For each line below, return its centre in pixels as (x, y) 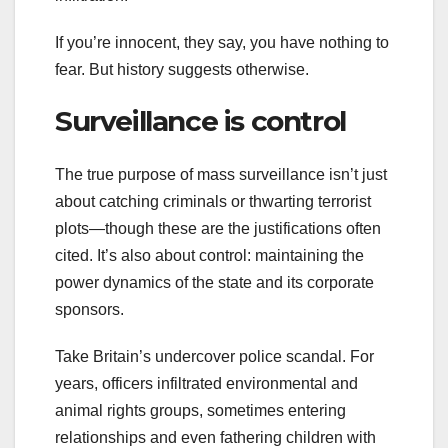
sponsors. (93, 310)
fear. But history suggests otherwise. (186, 70)
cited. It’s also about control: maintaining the (209, 256)
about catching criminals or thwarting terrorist (213, 202)
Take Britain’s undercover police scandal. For (214, 357)
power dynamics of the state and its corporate (214, 283)
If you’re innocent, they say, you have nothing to (222, 43)
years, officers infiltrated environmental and (206, 384)
